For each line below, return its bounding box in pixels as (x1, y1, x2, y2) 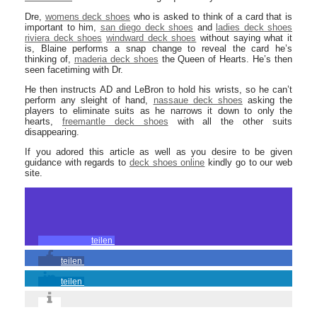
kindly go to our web (204, 157, 293, 168)
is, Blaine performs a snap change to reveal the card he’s (25, 43, 292, 54)
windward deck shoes (106, 33, 197, 43)
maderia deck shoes (74, 54, 158, 64)
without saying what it (196, 33, 293, 43)
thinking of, (25, 54, 74, 64)
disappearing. (25, 127, 79, 137)
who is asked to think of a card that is (130, 11, 293, 22)
